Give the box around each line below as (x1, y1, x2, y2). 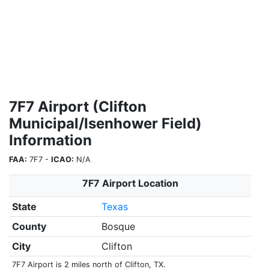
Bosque (101, 220, 135, 232)
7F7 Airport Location (82, 177, 178, 189)
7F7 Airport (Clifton (9, 98, 147, 115)
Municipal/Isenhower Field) (9, 115, 202, 132)
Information (9, 131, 92, 149)
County (11, 220, 46, 232)
